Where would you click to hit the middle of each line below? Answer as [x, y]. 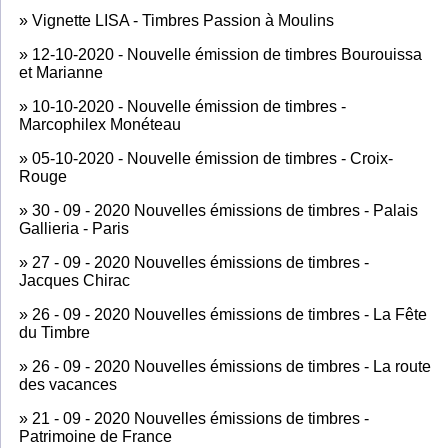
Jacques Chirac [74, 280]
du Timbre [54, 332]
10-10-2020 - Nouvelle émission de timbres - [189, 106]
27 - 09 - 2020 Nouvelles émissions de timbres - [200, 262]
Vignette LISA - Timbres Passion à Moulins [183, 20]
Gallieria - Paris [74, 228]
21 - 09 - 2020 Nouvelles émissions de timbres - [200, 418]
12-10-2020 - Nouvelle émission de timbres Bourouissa [227, 54]
